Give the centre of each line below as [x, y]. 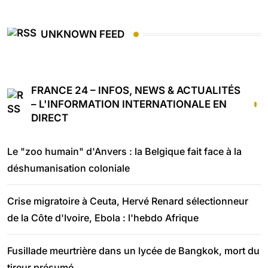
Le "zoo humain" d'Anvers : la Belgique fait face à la [124, 151]
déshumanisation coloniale [68, 168]
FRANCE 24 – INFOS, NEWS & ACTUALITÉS [136, 90]
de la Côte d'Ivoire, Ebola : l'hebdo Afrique [103, 217]
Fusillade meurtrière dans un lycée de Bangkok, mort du [133, 250]
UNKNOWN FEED [83, 34]
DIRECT [50, 118]
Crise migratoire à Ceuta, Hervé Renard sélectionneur [128, 201]
